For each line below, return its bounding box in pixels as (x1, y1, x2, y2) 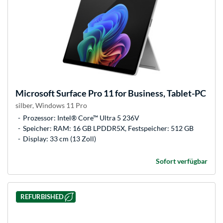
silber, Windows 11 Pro (15, 101, 87, 110)
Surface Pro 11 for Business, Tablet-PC (55, 87, 206, 99)
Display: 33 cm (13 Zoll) (23, 134, 96, 143)
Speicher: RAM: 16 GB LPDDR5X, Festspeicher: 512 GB (23, 123, 194, 132)
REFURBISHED (20, 193, 64, 201)
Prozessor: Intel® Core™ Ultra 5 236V (23, 113, 139, 122)
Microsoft (15, 87, 55, 99)
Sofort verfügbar (156, 156, 208, 165)
